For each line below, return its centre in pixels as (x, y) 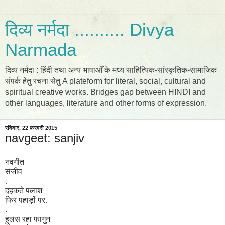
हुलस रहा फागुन (28, 219)
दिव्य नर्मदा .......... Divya (89, 30)
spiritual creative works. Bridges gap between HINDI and (105, 92)
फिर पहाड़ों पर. (26, 200)
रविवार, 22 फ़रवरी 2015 (31, 128)
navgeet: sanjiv (45, 138)
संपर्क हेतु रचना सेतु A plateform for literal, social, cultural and (105, 81)
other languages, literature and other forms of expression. (106, 103)
